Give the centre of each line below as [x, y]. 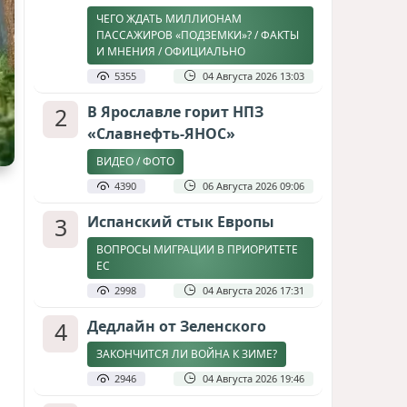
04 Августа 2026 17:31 [253, 290]
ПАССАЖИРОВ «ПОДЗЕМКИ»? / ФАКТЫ [198, 35]
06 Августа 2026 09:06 [253, 186]
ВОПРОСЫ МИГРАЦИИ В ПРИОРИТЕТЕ [197, 249]
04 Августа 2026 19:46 [253, 378]
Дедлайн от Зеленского [177, 326]
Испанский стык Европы [181, 222]
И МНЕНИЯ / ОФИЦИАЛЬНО [171, 51]
